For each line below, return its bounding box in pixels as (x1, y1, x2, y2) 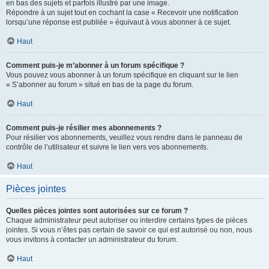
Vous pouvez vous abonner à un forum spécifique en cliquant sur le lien (6, 71, 238, 79)
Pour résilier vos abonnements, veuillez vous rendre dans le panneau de (6, 133, 243, 142)
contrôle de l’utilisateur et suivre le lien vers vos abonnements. (6, 143, 208, 151)
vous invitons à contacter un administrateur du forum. (6, 235, 178, 244)
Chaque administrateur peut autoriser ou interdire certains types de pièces (6, 216, 247, 225)
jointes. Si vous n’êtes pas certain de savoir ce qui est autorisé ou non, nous (6, 226, 252, 234)
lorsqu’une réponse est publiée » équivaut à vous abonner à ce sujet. (6, 18, 231, 26)
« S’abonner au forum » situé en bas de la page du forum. (6, 80, 193, 89)
